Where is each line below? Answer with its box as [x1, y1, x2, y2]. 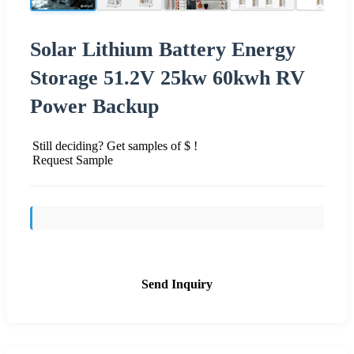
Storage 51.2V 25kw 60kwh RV [30, 66, 305, 89]
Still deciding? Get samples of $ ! [32, 138, 198, 153]
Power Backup [30, 94, 159, 118]
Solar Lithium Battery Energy [30, 37, 296, 61]
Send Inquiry [141, 277, 213, 291]
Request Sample [32, 153, 113, 167]
